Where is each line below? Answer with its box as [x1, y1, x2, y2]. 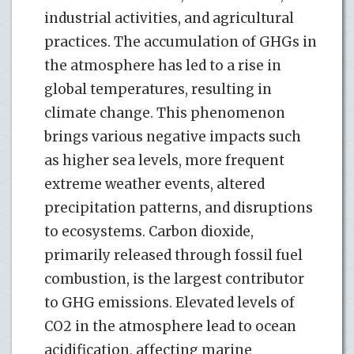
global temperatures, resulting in [44, 80, 272, 98]
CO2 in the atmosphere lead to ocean [44, 317, 296, 335]
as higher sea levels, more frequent [44, 151, 284, 169]
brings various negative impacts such [44, 127, 301, 145]
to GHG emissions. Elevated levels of [44, 293, 295, 311]
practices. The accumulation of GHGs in [44, 32, 317, 51]
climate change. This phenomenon [44, 104, 285, 122]
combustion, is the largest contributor [44, 269, 304, 288]
